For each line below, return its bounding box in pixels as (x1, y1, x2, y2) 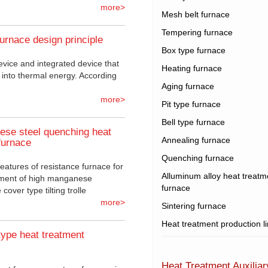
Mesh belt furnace (162, 10, 230, 20)
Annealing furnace (162, 135, 230, 145)
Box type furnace (162, 45, 226, 56)
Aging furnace (162, 81, 214, 92)
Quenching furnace (162, 153, 234, 163)
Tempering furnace (162, 28, 233, 38)
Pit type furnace (162, 99, 221, 109)
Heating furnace (162, 63, 222, 74)
